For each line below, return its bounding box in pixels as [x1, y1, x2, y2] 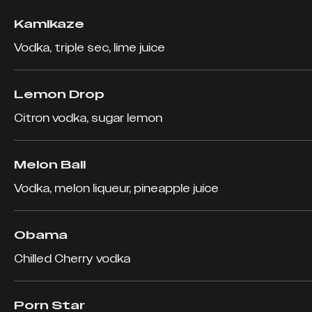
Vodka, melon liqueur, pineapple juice [14, 180, 219, 196]
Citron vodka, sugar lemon [14, 110, 162, 126]
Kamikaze [14, 16, 84, 32]
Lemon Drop [14, 86, 104, 102]
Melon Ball [14, 157, 86, 173]
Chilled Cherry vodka [14, 251, 130, 267]
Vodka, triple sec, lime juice [14, 40, 165, 56]
